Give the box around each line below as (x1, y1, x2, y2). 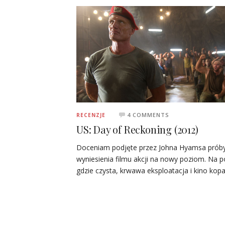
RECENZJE (76, 111, 105, 119)
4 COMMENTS (127, 110, 169, 119)
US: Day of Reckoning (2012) (76, 122, 198, 136)
